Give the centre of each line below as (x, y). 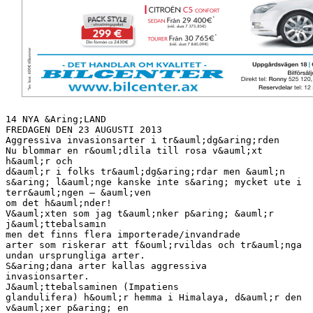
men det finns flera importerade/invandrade (123, 234)
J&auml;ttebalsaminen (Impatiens (92, 286)
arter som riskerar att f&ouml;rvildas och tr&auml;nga (154, 245)
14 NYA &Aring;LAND (56, 119)
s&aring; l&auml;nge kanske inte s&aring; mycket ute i (154, 182)
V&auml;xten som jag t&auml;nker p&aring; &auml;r (140, 213)
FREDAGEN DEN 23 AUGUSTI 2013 (84, 129)
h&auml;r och (39, 161)
